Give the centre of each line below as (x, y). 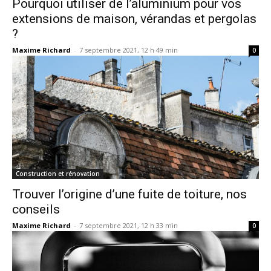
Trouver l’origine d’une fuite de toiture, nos (129, 194)
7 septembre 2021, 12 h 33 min (129, 225)
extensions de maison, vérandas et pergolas (134, 18)
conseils (36, 209)
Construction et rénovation (58, 173)
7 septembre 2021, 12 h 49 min (129, 50)
